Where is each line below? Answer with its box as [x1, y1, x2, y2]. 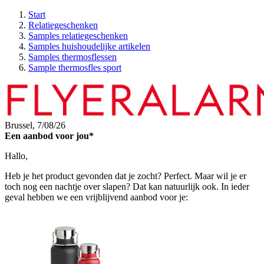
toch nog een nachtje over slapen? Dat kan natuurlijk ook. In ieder [5, 181, 249, 192]
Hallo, [5, 151, 28, 161]
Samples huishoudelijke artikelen [28, 41, 150, 51]
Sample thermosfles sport [28, 62, 121, 72]
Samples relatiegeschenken [28, 31, 128, 41]
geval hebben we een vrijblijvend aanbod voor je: [5, 192, 188, 202]
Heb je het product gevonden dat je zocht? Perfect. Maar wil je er [5, 171, 246, 181]
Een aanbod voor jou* [5, 131, 94, 141]
